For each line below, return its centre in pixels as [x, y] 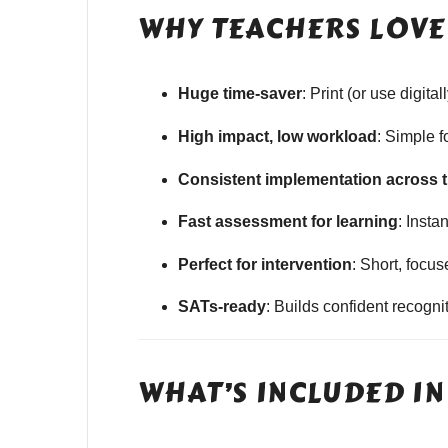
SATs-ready [222, 307]
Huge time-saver [240, 94]
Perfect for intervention [265, 264]
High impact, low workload [277, 137]
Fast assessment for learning [288, 222]
